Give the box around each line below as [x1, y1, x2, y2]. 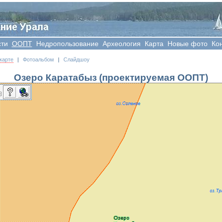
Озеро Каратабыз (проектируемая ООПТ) [14, 72, 208, 83]
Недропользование [36, 40, 99, 48]
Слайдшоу [63, 56, 90, 62]
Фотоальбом [23, 56, 54, 62]
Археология [102, 40, 141, 48]
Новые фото [167, 40, 208, 48]
